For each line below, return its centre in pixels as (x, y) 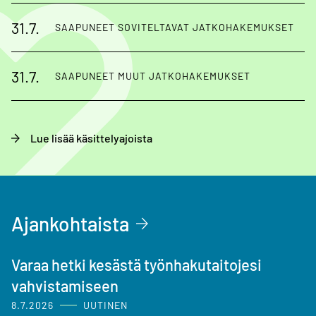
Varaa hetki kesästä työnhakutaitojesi (136, 265)
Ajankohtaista (70, 224)
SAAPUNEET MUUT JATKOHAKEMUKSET (153, 76)
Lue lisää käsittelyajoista (91, 138)
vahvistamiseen (65, 286)
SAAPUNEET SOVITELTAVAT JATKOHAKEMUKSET (175, 28)
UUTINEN (105, 305)
